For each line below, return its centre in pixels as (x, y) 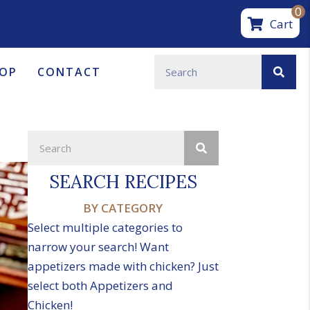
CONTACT (69, 72)
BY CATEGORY (123, 208)
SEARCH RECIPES (123, 182)
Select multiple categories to (105, 228)
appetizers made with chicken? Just (123, 266)
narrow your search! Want (98, 247)
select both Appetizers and (100, 286)
